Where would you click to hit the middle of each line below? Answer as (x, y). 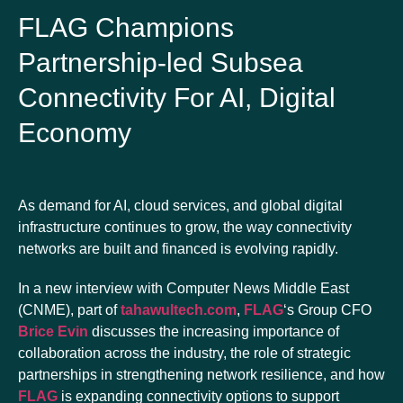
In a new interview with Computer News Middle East (184, 288)
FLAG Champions (126, 27)
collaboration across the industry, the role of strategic (184, 353)
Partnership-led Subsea (161, 63)
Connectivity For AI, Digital (177, 98)
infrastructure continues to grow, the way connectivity (185, 227)
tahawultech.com (179, 310)
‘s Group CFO (327, 310)
